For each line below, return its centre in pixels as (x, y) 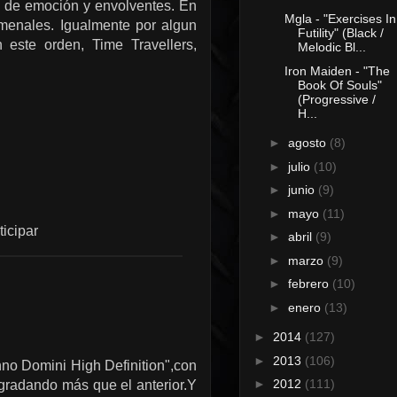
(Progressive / (336, 99)
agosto (308, 143)
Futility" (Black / (340, 33)
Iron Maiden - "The (337, 70)
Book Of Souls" (339, 85)
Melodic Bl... (331, 47)
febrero (310, 284)
